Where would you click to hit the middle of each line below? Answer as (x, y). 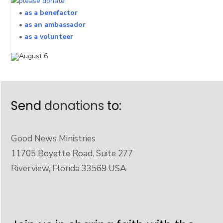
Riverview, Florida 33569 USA (69, 168)
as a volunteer (49, 36)
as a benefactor (51, 12)
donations (74, 106)
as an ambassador (55, 24)
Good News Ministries (53, 138)
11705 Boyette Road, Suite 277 (72, 153)
